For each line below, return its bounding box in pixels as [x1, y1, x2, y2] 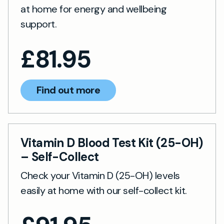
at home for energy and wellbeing [20, 2, 166, 15]
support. [20, 17, 56, 30]
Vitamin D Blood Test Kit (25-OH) [20, 135, 203, 150]
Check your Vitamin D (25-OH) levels [20, 169, 180, 182]
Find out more [36, 83, 100, 96]
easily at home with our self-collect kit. [20, 184, 187, 197]
